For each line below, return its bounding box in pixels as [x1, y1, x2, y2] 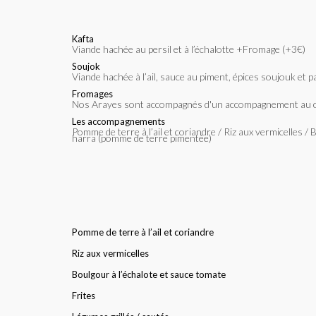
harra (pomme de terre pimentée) [72, 131, 212, 144]
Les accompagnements [72, 115, 165, 127]
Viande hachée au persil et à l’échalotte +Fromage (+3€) [78, 42, 305, 55]
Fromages [72, 87, 113, 99]
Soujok [72, 60, 100, 72]
